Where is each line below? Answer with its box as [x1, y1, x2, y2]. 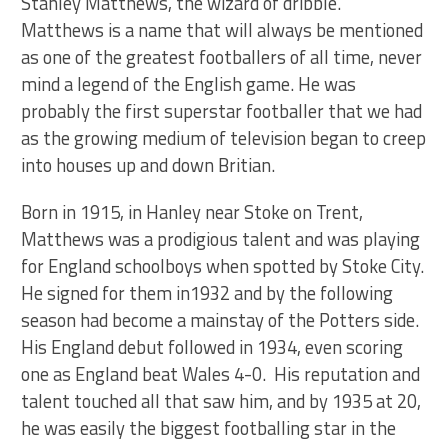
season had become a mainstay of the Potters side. [21, 306, 420, 334]
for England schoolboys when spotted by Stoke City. [21, 252, 425, 280]
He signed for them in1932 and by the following [21, 279, 394, 307]
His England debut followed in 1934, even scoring [21, 333, 404, 361]
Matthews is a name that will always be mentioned [21, 16, 424, 44]
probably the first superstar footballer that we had [21, 97, 423, 125]
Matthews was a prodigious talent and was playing [21, 225, 421, 253]
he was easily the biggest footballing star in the [21, 414, 397, 442]
